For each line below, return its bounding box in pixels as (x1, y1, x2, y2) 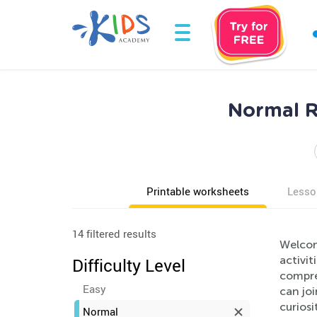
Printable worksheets (146, 184, 249, 198)
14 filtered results (72, 226, 156, 241)
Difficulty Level (72, 254, 185, 277)
